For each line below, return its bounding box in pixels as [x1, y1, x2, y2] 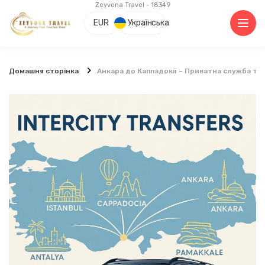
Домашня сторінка [9, 66, 79, 75]
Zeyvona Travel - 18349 [95, 1, 170, 9]
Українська [128, 18, 169, 28]
